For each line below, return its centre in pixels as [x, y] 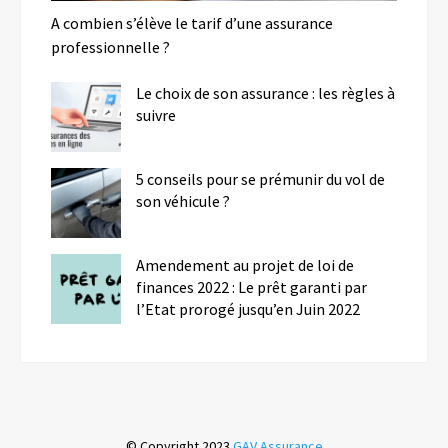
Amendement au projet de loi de [245, 264]
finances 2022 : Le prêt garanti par [251, 286]
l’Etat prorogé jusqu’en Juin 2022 [248, 308]
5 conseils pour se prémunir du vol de [260, 178]
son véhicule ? [183, 200]
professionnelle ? [110, 46]
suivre [156, 114]
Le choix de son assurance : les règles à [265, 92]
